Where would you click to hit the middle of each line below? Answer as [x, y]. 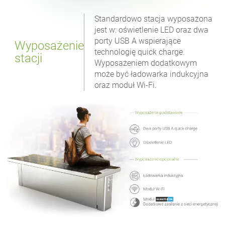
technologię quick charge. [140, 52]
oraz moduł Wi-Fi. [126, 85]
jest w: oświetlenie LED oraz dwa [152, 30]
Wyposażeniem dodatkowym [146, 63]
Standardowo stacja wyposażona [154, 19]
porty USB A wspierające [138, 41]
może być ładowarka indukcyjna [152, 74]
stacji [29, 58]
